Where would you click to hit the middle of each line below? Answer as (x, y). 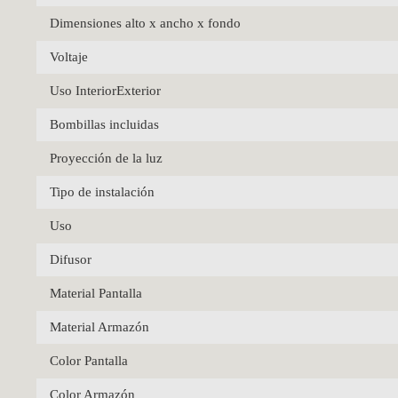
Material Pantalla (96, 293)
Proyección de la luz (106, 158)
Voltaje (69, 56)
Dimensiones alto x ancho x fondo (145, 23)
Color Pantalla (89, 360)
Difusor (71, 259)
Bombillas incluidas (104, 124)
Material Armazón (99, 326)
